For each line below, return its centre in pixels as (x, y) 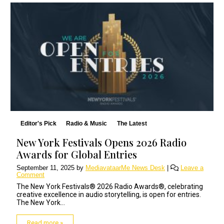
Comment (30, 175)
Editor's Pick (38, 124)
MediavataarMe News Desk (125, 168)
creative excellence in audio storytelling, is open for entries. (109, 195)
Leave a (192, 168)
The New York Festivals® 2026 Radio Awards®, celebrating (110, 187)
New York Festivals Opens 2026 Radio (101, 142)
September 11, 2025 (45, 168)
